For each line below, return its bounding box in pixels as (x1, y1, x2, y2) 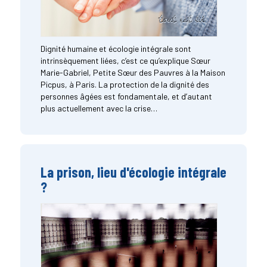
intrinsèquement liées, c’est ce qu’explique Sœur (40, 55, 210, 66)
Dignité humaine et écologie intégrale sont (40, 44, 191, 54)
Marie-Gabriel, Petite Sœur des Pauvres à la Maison (40, 67, 225, 78)
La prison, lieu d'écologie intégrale (40, 163, 226, 181)
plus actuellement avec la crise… (40, 103, 157, 114)
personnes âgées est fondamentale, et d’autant (40, 91, 212, 102)
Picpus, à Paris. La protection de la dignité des (40, 79, 209, 90)
